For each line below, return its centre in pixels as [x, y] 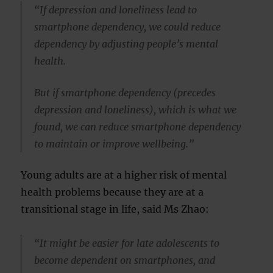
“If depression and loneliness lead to [115, 10]
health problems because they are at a [112, 192]
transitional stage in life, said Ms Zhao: [115, 209]
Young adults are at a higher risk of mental [124, 175]
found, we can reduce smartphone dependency [137, 126]
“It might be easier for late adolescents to [126, 243]
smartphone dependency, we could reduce [127, 27]
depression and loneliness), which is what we [135, 109]
